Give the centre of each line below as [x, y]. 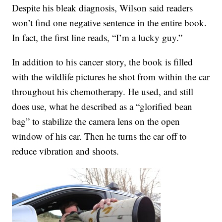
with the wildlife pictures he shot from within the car [111, 76]
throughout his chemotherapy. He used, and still [103, 91]
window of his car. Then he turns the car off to [100, 136]
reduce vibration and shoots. [66, 151]
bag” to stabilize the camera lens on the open [96, 121]
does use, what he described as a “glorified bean [102, 106]
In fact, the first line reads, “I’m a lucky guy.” [97, 37]
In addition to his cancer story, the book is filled [103, 61]
